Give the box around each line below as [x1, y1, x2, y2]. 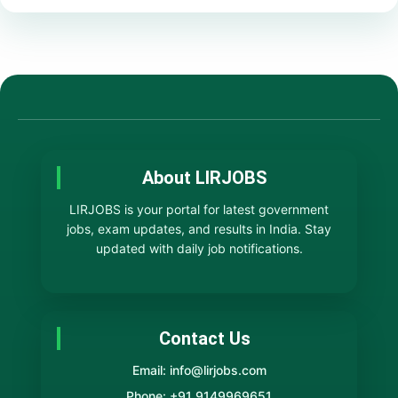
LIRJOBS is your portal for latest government [69, 202, 329, 218]
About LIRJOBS [141, 167, 267, 189]
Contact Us [158, 328, 251, 350]
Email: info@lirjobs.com [131, 362, 267, 378]
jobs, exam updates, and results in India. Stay [67, 221, 331, 237]
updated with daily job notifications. [95, 241, 303, 257]
